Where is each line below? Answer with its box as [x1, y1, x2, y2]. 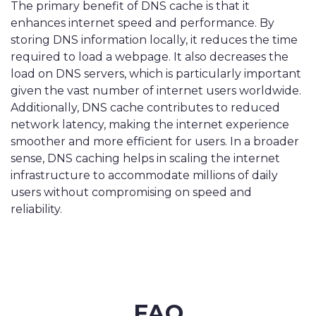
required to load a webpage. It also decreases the [11, 50, 288, 63]
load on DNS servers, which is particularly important [11, 67, 301, 80]
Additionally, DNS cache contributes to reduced [11, 101, 280, 114]
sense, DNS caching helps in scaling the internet [11, 152, 280, 165]
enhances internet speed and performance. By [11, 16, 274, 30]
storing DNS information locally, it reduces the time [11, 33, 298, 47]
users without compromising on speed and [11, 186, 252, 199]
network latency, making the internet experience [11, 118, 289, 131]
